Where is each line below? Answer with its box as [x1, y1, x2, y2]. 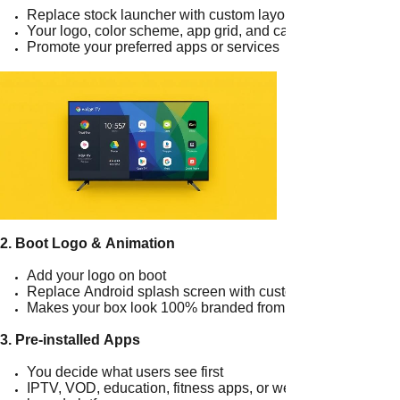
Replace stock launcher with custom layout [27, 7, 296, 22]
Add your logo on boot [27, 268, 166, 283]
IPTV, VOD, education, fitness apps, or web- [27, 380, 304, 396]
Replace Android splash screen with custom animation [27, 284, 371, 299]
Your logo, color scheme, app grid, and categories [27, 23, 339, 38]
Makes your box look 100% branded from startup [27, 300, 331, 315]
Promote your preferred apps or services [27, 39, 279, 54]
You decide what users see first [27, 364, 223, 379]
